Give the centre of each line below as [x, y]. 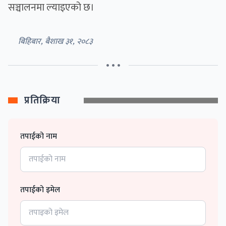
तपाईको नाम [39, 137]
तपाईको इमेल [40, 190]
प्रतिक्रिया [42, 101]
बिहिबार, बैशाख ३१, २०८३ [55, 42]
